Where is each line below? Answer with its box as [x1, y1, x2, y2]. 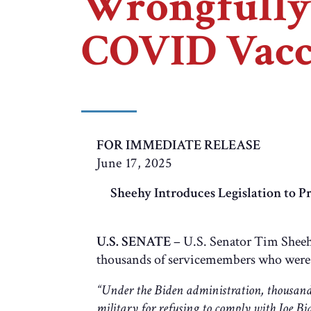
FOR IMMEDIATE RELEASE [96, 135, 260, 154]
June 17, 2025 [96, 153, 172, 172]
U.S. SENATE [96, 233, 171, 251]
